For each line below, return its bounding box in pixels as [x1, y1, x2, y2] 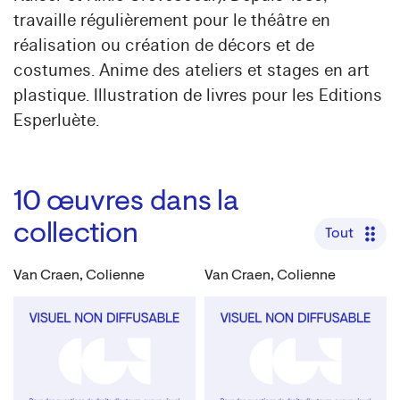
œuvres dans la [46, 188, 239, 217]
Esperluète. [13, 110, 99, 131]
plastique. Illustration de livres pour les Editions [13, 85, 382, 106]
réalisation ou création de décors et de [13, 35, 314, 56]
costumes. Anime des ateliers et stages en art [13, 60, 370, 81]
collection [13, 221, 138, 249]
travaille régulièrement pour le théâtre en [13, 10, 330, 31]
